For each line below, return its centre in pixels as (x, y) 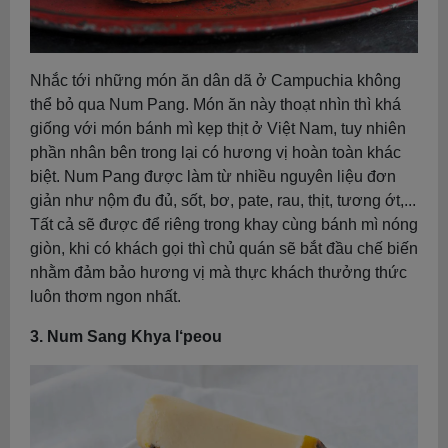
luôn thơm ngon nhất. (105, 296)
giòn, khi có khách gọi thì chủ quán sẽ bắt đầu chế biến (224, 248)
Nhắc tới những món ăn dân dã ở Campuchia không (215, 80)
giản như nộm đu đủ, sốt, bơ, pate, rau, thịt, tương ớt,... (223, 200)
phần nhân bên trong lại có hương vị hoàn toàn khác (215, 152)
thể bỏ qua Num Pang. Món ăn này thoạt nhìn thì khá (215, 104)
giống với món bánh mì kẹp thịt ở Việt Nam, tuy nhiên (218, 128)
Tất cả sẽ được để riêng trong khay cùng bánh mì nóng (224, 224)
